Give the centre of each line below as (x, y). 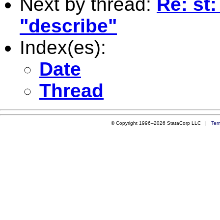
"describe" (68, 26)
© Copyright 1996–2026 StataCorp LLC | (161, 123)
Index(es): (63, 47)
